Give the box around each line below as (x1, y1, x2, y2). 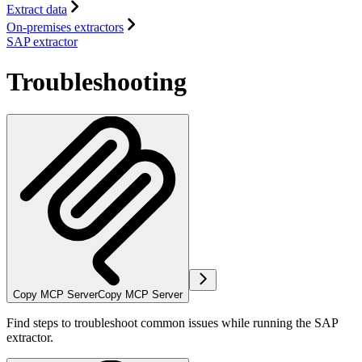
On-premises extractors (6, 20, 124, 35)
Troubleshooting (6, 66, 187, 96)
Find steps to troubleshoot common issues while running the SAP (6, 315, 338, 330)
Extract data (6, 2, 67, 17)
